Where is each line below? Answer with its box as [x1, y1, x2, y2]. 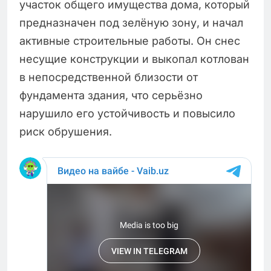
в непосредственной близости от [19, 71, 198, 84]
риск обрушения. [19, 125, 112, 139]
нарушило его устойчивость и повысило [19, 107, 235, 120]
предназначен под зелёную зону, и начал [19, 16, 243, 30]
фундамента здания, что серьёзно [19, 89, 203, 102]
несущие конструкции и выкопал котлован [19, 53, 249, 66]
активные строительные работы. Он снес [19, 34, 240, 48]
